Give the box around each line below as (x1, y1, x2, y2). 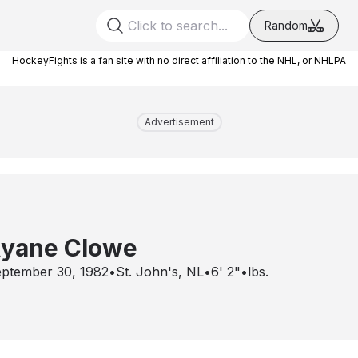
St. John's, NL (116, 264, 204, 280)
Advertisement (144, 116, 214, 128)
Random (265, 18, 308, 32)
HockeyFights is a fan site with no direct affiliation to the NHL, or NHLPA (12, 54, 346, 66)
